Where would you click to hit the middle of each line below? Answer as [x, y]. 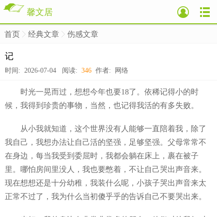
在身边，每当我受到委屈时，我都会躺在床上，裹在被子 [102, 156]
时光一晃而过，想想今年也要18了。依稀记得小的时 [102, 92]
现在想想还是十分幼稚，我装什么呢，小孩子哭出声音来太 [106, 183]
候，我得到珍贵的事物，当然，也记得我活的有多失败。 [102, 105]
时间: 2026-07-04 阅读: [43, 70]
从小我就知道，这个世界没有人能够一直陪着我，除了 [106, 129]
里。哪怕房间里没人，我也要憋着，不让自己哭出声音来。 [106, 169]
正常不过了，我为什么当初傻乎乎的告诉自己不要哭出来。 [106, 196]
